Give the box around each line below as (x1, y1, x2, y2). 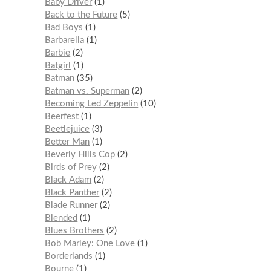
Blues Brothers (45, 226, 105, 235)
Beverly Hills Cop (45, 149, 116, 159)
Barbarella (45, 35, 85, 45)
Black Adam (45, 175, 92, 184)
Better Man (45, 137, 90, 146)
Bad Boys (45, 22, 83, 32)
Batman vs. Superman (45, 86, 130, 96)
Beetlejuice (45, 124, 90, 134)
